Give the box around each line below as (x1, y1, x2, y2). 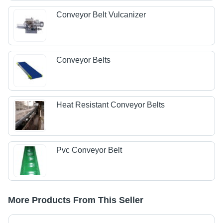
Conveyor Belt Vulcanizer (56, 10, 146, 19)
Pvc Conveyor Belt (56, 145, 122, 154)
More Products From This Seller (8, 195, 143, 206)
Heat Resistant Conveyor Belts (56, 101, 165, 110)
